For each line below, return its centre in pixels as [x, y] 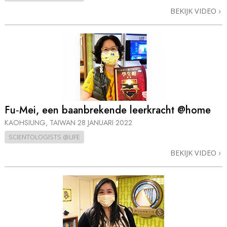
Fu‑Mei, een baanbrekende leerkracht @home [108, 110]
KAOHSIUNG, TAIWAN [41, 123]
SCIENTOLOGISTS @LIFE [44, 137]
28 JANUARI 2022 [105, 123]
